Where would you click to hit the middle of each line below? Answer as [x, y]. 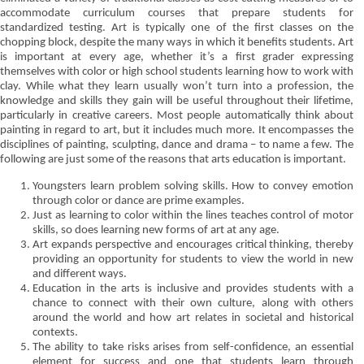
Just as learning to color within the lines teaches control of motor [193, 215]
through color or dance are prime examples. [139, 201]
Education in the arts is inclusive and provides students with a [193, 288]
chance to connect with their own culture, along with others [193, 303]
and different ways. [80, 274]
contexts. [55, 332]
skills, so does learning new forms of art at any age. [156, 230]
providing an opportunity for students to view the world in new [193, 259]
